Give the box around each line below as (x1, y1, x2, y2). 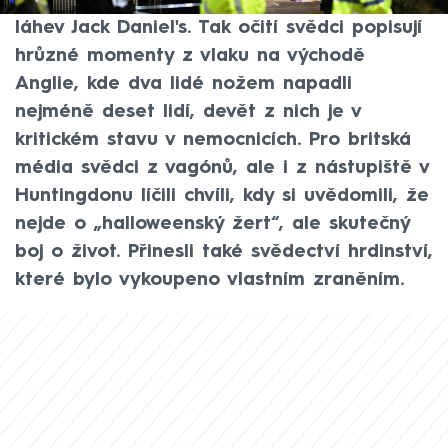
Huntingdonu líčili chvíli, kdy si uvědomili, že (15, 187, 429, 206)
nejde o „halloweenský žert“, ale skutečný (15, 215, 410, 234)
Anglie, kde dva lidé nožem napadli (15, 75, 352, 94)
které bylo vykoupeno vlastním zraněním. (15, 271, 404, 290)
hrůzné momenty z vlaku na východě (15, 47, 365, 66)
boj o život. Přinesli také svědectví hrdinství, (15, 243, 433, 262)
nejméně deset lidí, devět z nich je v (15, 103, 361, 122)
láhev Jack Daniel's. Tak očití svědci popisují (15, 19, 422, 38)
